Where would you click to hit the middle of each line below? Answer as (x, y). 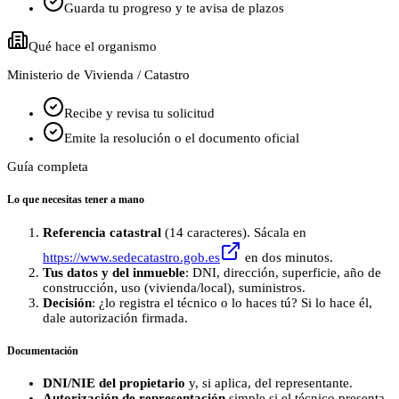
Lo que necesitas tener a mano (76, 199)
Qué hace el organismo (93, 47)
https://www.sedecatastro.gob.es (131, 257)
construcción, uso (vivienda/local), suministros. (174, 287)
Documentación (43, 350)
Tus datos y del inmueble (114, 272)
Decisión (67, 302)
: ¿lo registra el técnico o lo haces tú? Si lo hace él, (232, 302)
